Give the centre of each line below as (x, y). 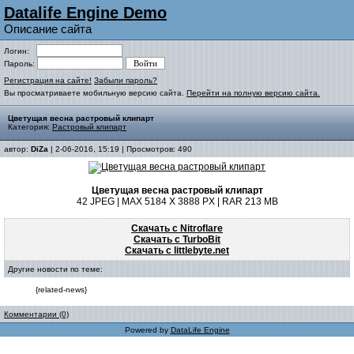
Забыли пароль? (126, 80)
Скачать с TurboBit (177, 239)
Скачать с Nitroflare (177, 228)
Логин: (20, 51)
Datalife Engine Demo (85, 13)
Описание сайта (48, 29)
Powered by (147, 330)
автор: (17, 149)
